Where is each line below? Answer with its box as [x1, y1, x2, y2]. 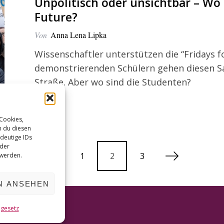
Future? [34, 9, 77, 25]
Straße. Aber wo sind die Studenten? [34, 75, 191, 88]
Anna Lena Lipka [50, 29, 106, 40]
